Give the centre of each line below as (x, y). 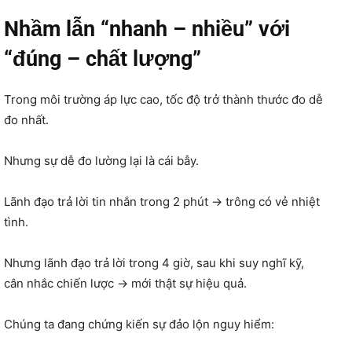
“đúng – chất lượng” (103, 59)
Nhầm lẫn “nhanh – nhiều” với (147, 29)
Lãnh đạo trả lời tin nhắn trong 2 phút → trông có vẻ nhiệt (162, 201)
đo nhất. (26, 119)
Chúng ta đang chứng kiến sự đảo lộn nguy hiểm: (139, 324)
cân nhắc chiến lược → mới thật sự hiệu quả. (125, 283)
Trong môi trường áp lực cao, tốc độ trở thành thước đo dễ (163, 99)
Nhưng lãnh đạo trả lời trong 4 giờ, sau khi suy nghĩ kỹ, (154, 262)
